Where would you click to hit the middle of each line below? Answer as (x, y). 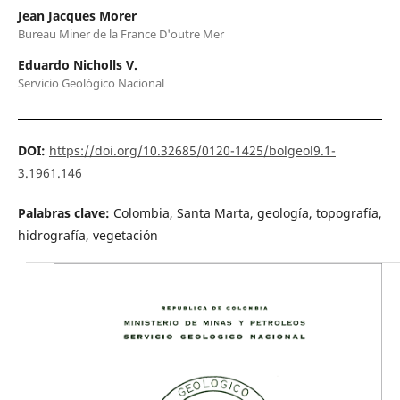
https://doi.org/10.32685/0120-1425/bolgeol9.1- (192, 151)
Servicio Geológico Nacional (91, 83)
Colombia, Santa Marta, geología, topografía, (247, 213)
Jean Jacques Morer (77, 16)
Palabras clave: (65, 213)
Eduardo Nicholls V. (77, 65)
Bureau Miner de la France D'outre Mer (121, 34)
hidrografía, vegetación (87, 236)
